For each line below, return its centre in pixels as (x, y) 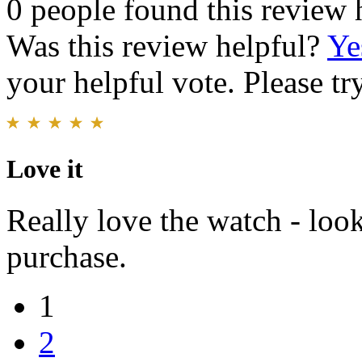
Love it (45, 169)
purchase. (67, 257)
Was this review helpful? (167, 46)
